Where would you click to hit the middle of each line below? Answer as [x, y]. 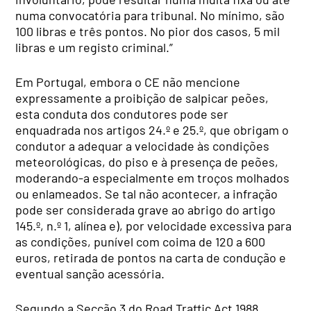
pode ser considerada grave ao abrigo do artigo [146, 209]
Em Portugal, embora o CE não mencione [128, 82]
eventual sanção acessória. [90, 273]
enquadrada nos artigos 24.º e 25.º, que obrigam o [152, 129]
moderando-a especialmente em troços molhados [153, 177]
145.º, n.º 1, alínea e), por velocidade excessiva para [154, 225]
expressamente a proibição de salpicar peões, [142, 98]
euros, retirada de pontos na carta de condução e [151, 257]
